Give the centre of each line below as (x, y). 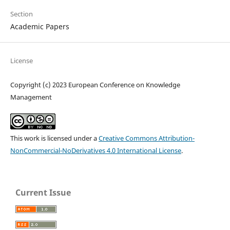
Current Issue (43, 192)
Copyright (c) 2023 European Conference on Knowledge (95, 84)
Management (31, 97)
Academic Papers (40, 26)
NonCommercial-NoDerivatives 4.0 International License (95, 150)
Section (21, 14)
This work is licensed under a (54, 138)
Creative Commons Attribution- (146, 138)
